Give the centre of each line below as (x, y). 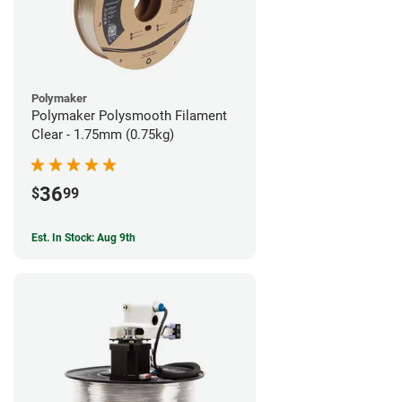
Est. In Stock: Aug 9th (83, 238)
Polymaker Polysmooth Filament (129, 116)
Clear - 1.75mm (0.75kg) (103, 135)
